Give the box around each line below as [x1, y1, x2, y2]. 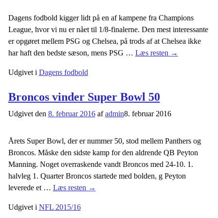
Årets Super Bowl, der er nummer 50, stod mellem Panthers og [8, 136, 201, 145]
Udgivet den [8, 109, 48, 118]
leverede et [8, 183, 43, 192]
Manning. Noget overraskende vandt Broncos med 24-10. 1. [8, 160, 193, 168]
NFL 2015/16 [38, 202, 81, 211]
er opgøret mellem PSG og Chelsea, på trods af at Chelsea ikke [8, 36, 201, 45]
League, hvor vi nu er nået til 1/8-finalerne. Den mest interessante [8, 25, 208, 34]
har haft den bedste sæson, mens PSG [8, 48, 126, 57]
